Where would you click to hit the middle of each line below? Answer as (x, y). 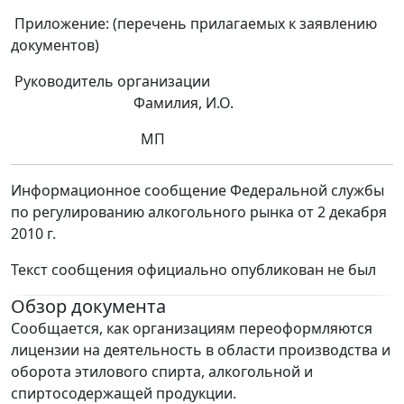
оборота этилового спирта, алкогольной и (162, 372)
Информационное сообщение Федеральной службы (197, 191)
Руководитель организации (110, 82)
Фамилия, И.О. (122, 103)
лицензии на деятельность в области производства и (201, 350)
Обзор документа (88, 307)
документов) (55, 46)
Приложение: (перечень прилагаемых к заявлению (194, 24)
